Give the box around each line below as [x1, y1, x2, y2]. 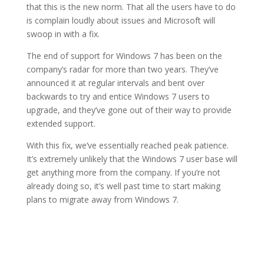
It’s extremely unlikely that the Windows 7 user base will [26, 153, 237, 164]
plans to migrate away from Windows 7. [26, 194, 179, 205]
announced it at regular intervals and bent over [26, 77, 204, 88]
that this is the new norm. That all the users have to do [26, 1, 236, 12]
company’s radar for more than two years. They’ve [26, 64, 219, 75]
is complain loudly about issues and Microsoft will [26, 15, 215, 26]
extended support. [26, 118, 95, 129]
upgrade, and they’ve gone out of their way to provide [26, 104, 232, 115]
